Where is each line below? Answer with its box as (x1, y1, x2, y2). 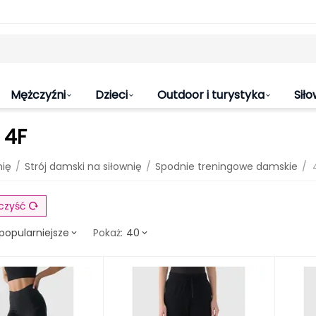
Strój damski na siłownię (25, 159, 142, 174)
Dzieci (95, 87, 128, 103)
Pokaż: (93, 226, 123, 240)
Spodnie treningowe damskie (155, 159, 298, 174)
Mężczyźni (11, 87, 66, 103)
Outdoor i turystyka (157, 87, 265, 103)
